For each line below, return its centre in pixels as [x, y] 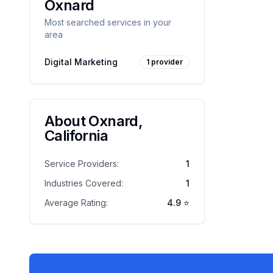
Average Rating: [76, 203]
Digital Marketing [81, 62]
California [76, 136]
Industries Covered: [84, 183]
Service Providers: [82, 164]
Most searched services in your [108, 22]
